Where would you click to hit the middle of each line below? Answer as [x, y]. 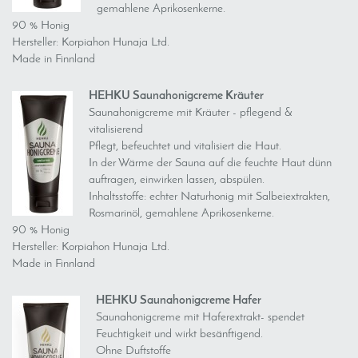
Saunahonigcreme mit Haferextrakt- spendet [200, 318]
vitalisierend [116, 130]
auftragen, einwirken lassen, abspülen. [177, 180]
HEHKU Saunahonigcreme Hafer [179, 301]
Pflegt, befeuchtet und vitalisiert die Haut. [185, 147]
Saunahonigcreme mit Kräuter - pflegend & [191, 113]
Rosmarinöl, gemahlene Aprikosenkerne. [181, 214]
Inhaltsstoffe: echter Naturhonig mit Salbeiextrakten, [209, 197]
